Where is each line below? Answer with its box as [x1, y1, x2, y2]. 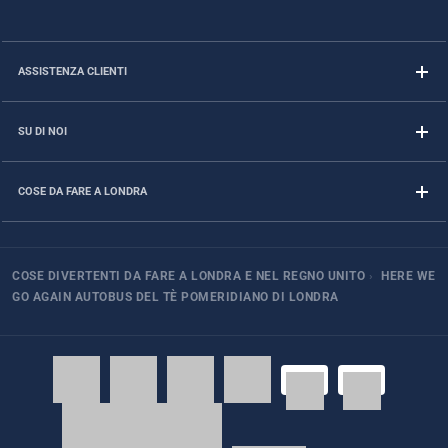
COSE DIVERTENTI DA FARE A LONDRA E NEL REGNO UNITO [12, 269, 365, 283]
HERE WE [381, 269, 436, 283]
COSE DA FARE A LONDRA [18, 185, 147, 198]
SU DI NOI [18, 125, 67, 138]
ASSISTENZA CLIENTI [18, 65, 127, 78]
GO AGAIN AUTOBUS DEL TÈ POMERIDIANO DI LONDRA [12, 290, 339, 304]
